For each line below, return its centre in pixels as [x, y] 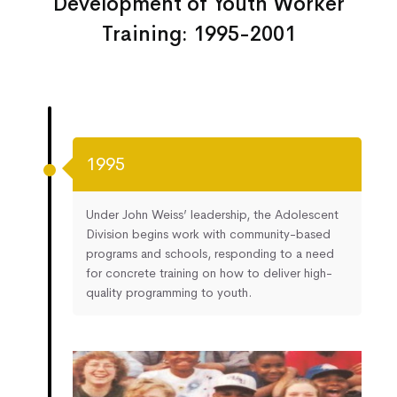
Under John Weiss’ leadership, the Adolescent [212, 215]
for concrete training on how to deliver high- [209, 273]
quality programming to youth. [169, 293]
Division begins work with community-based [208, 234]
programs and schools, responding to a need [210, 254]
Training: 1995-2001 [198, 35]
